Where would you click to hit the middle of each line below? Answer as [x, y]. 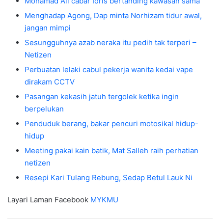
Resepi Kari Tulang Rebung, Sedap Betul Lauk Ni [109, 178]
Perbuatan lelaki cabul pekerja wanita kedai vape [109, 70]
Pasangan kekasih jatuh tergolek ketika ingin [102, 97]
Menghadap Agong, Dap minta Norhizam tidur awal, [113, 16]
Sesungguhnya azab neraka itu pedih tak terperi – [110, 43]
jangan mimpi [48, 28]
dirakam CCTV [50, 82]
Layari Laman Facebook [49, 200]
